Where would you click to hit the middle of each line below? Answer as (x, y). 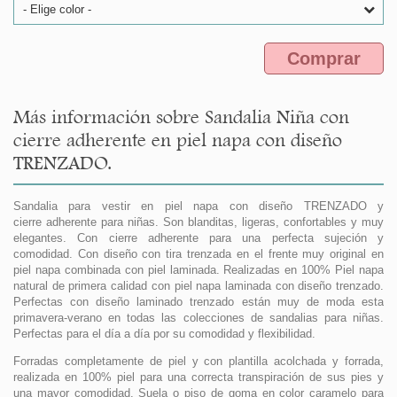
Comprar (324, 59)
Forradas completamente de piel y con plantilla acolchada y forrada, (198, 362)
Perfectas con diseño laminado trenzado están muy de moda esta (198, 302)
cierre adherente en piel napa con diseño (178, 140)
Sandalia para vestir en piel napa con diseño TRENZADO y (198, 206)
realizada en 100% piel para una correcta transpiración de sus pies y (198, 378)
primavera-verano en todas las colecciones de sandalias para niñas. (198, 318)
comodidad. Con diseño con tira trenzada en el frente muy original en (198, 254)
